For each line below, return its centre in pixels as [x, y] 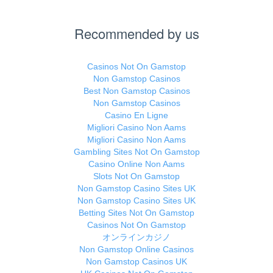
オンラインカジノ [136, 237]
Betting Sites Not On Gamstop [136, 213]
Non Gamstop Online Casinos [136, 250]
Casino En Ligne [136, 115]
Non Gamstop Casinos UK [136, 262]
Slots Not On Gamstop [136, 176]
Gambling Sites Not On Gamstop [136, 152]
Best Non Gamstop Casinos [136, 91]
